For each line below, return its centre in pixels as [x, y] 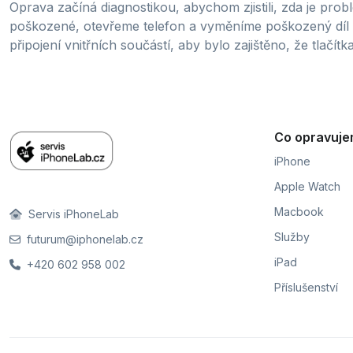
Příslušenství [306, 287]
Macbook [299, 212]
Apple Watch [307, 186]
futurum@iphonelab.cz [84, 239]
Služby [292, 237]
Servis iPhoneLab [72, 214]
